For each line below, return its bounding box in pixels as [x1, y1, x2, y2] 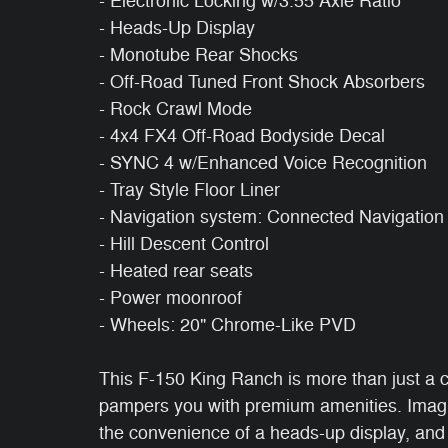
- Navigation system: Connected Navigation [99, 205, 444, 228]
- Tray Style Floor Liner [99, 178, 280, 201]
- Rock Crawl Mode [99, 97, 252, 120]
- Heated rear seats [99, 259, 253, 282]
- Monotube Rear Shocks [99, 43, 298, 66]
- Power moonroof [99, 286, 242, 309]
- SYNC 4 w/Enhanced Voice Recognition [99, 151, 427, 174]
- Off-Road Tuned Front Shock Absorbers [99, 70, 425, 93]
